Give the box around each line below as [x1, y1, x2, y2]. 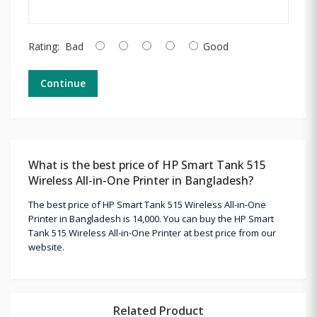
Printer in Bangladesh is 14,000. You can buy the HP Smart [28, 212, 274, 225]
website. [28, 240, 64, 253]
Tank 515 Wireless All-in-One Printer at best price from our [28, 226, 276, 239]
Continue [40, 76, 86, 90]
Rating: [28, 39, 59, 53]
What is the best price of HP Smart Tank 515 [28, 156, 266, 173]
